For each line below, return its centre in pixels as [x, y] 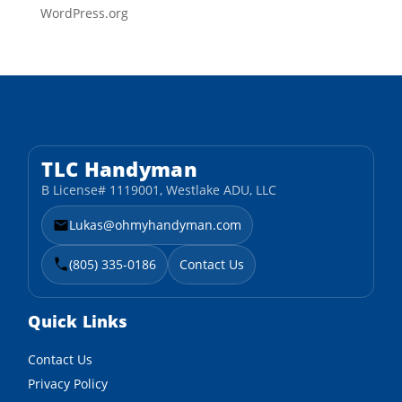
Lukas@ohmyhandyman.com [156, 225]
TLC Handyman [119, 169]
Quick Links [78, 322]
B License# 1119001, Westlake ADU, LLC [159, 190]
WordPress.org [84, 13]
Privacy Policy [68, 384]
